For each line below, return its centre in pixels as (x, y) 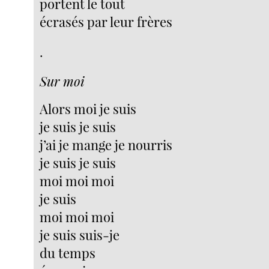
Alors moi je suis (88, 108)
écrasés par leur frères (106, 22)
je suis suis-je (80, 234)
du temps (68, 252)
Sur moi (62, 81)
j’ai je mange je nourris (106, 144)
